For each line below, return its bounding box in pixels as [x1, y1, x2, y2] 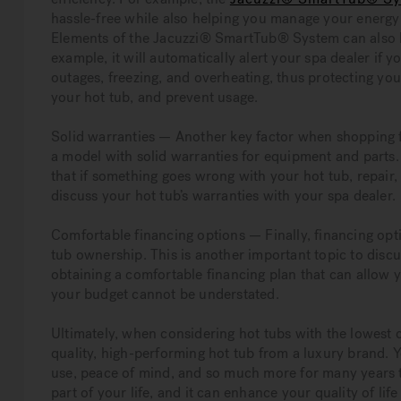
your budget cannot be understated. [51, 284, 279, 303]
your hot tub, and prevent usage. [51, 87, 259, 107]
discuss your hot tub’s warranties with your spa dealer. [51, 185, 397, 205]
